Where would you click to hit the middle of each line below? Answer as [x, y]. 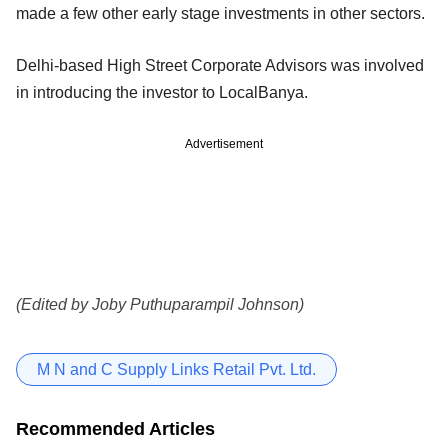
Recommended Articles [115, 428]
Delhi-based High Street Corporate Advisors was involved [220, 65]
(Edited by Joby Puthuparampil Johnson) [160, 304]
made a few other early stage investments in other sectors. [220, 13]
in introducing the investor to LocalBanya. [162, 92]
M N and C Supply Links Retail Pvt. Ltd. [176, 369]
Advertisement [224, 143]
